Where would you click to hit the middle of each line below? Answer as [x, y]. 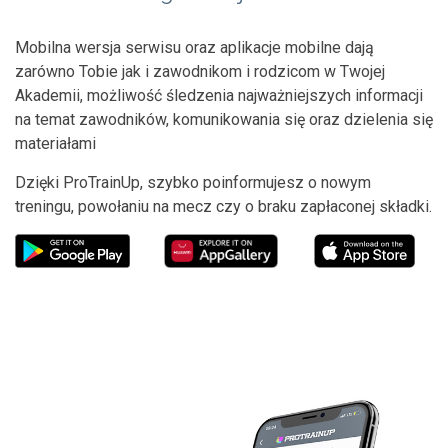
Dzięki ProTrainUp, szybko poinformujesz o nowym [193, 182]
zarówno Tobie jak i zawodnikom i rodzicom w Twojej [200, 71]
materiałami [55, 143]
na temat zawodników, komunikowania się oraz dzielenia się [224, 119]
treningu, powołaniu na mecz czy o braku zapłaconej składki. [223, 206]
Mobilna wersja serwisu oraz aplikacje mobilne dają [194, 47]
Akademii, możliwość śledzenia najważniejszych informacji [219, 95]
